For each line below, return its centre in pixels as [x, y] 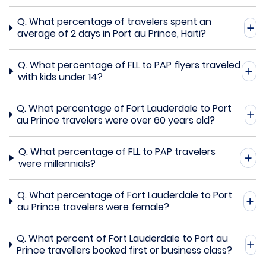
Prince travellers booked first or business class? [124, 250]
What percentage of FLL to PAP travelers [123, 151]
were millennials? [57, 163]
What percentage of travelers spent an [120, 21]
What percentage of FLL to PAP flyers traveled [135, 65]
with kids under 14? [60, 77]
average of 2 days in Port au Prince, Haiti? [111, 33]
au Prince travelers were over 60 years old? [116, 120]
